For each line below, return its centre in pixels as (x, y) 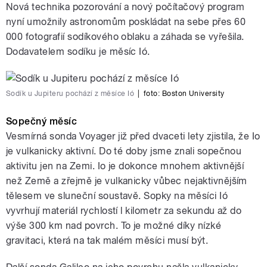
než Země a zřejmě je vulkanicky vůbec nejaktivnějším (127, 181)
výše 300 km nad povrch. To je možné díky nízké (114, 226)
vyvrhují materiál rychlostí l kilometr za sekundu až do (124, 211)
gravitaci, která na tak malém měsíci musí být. (107, 241)
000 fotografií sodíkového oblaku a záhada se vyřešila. (125, 37)
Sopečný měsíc (42, 122)
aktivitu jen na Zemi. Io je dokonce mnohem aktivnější (125, 166)
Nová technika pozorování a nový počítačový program (125, 7)
